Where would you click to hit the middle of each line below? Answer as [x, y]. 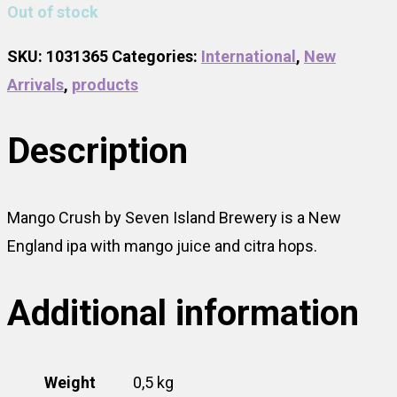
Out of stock [53, 12]
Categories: [156, 56]
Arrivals [35, 84]
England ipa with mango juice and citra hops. [162, 246]
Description [97, 152]
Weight [70, 382]
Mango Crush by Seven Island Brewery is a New [174, 218]
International [249, 56]
